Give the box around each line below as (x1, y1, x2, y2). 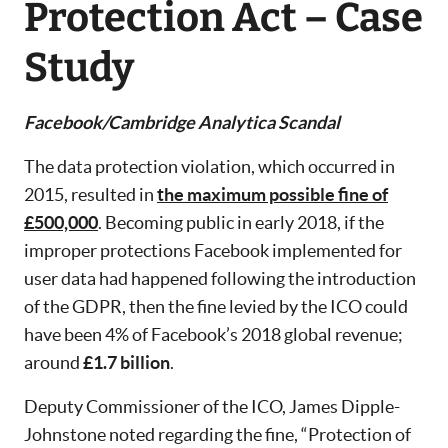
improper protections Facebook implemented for (24, 240, 402, 262)
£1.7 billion (83, 352, 170, 374)
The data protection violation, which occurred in (24, 156, 395, 178)
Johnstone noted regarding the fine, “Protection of (24, 424, 411, 446)
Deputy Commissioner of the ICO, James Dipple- (24, 396, 400, 418)
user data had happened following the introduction (24, 268, 416, 290)
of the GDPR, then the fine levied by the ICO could (24, 296, 408, 318)
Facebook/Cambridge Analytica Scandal (24, 112, 340, 134)
